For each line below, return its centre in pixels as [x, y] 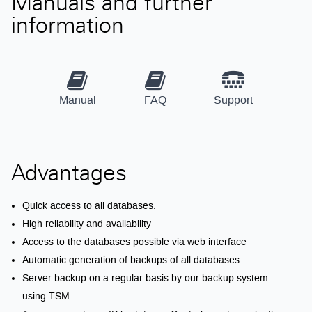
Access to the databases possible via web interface [134, 242]
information [68, 28]
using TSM [46, 296]
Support [234, 100]
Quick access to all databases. [89, 205]
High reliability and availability [87, 224]
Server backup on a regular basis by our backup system [145, 278]
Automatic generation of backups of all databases [131, 260]
